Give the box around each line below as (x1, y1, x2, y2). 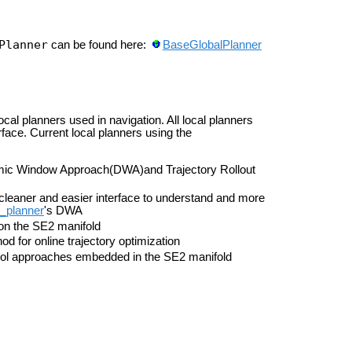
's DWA (44, 203, 82, 217)
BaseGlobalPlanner (162, 38, 262, 52)
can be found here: (48, 38, 149, 52)
